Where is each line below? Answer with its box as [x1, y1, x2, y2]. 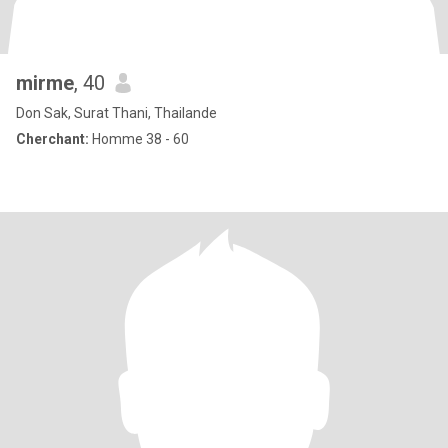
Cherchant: [16, 131, 89, 147]
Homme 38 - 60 [89, 131, 189, 147]
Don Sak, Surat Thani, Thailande [16, 105, 217, 121]
